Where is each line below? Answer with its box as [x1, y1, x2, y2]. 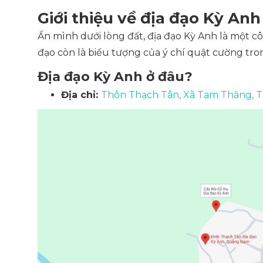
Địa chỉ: [61, 89, 101, 100]
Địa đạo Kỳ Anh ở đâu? [38, 69, 193, 85]
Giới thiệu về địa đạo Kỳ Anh [38, 9, 261, 28]
